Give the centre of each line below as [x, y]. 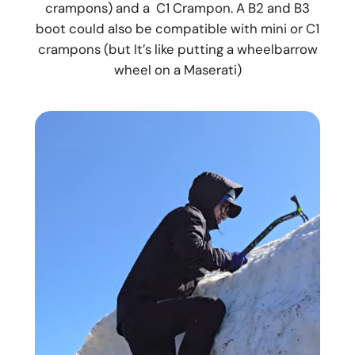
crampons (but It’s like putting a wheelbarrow [177, 49]
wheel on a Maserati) [177, 69]
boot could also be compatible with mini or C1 [177, 28]
